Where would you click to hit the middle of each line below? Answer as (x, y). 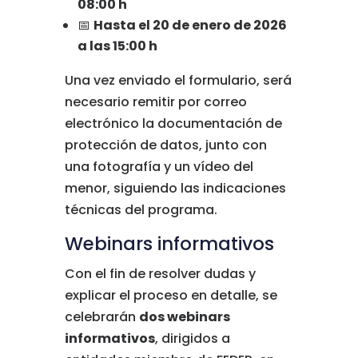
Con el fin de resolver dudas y (160, 274)
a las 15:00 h (117, 46)
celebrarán (101, 317)
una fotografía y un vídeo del (159, 167)
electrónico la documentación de (173, 123)
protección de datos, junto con (165, 145)
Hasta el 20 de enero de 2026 (190, 25)
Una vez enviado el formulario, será (178, 80)
